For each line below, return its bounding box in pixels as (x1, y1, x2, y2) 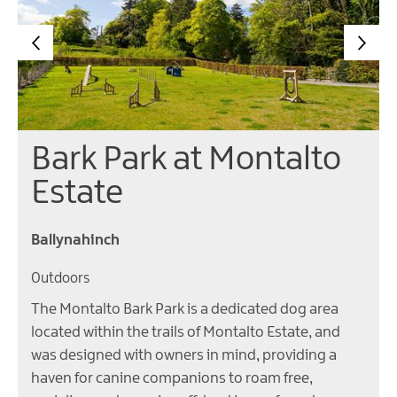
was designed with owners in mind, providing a (31, 347, 337, 364)
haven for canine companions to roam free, (31, 370, 313, 387)
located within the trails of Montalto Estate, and (31, 324, 340, 341)
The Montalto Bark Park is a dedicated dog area (31, 301, 339, 318)
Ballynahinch (31, 232, 120, 249)
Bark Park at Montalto (31, 143, 341, 178)
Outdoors (31, 271, 90, 287)
